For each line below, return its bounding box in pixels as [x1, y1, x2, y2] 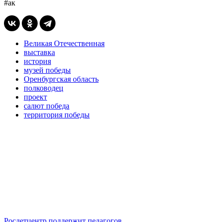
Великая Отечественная [24, 39, 105, 48]
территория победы [24, 110, 90, 119]
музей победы [24, 65, 71, 74]
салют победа [24, 101, 69, 110]
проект [24, 92, 47, 101]
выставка [24, 48, 55, 56]
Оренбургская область [24, 74, 99, 83]
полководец [24, 83, 63, 92]
